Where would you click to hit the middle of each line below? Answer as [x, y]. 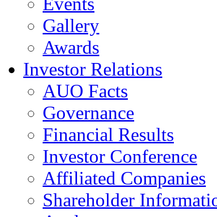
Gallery [71, 25]
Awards [71, 47]
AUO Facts [85, 91]
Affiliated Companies [124, 178]
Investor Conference [120, 156]
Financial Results [108, 134]
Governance [88, 113]
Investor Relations [93, 69]
